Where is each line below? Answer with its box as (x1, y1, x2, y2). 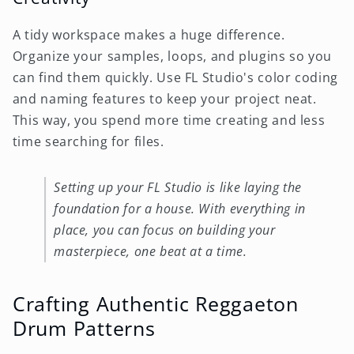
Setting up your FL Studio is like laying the (54, 179, 303, 197)
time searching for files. (12, 132, 164, 150)
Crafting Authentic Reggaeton (12, 289, 299, 317)
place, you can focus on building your (54, 221, 276, 239)
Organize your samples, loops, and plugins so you (12, 47, 332, 65)
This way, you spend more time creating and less (12, 111, 326, 129)
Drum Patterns (12, 314, 156, 341)
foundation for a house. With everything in (54, 200, 306, 218)
